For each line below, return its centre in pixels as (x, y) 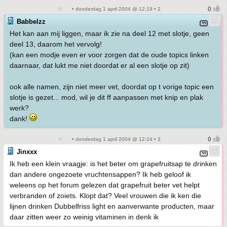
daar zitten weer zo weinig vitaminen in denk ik (84, 217)
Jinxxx (27, 152)
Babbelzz (31, 22)
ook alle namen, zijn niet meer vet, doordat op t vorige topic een (112, 87)
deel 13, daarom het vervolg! (56, 44)
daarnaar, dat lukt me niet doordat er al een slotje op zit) (100, 65)
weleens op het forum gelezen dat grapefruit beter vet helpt (105, 185)
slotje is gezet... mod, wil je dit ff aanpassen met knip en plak (106, 97)
